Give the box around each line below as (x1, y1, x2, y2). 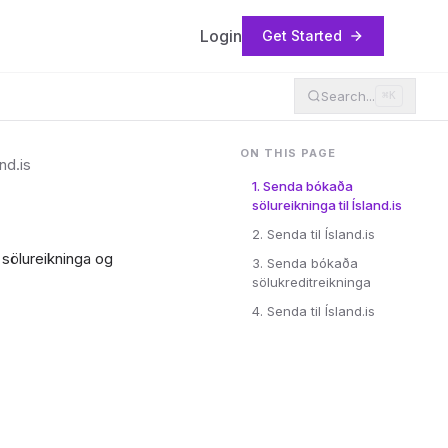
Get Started (262, 27, 342, 44)
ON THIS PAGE (240, 146, 337, 160)
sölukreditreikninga (252, 274, 371, 290)
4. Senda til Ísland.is (252, 303, 375, 319)
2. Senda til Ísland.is (252, 226, 375, 242)
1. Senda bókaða (252, 178, 353, 194)
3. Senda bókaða (252, 255, 358, 271)
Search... (321, 87, 375, 104)
